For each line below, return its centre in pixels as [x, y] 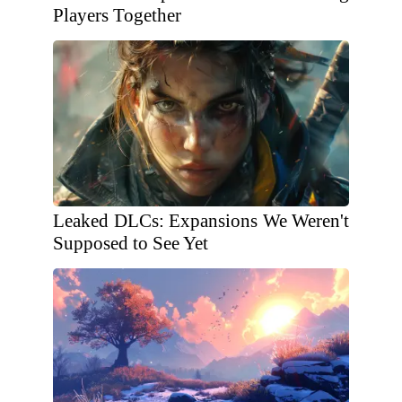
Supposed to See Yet [131, 243]
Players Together [117, 15]
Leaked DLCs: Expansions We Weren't [201, 221]
